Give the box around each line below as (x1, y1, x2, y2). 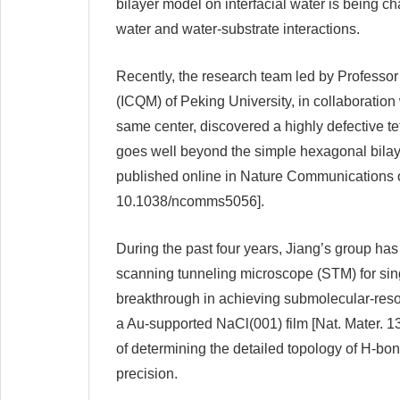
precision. (116, 366, 178, 381)
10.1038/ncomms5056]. (116, 194, 264, 209)
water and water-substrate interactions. (116, 21, 360, 37)
